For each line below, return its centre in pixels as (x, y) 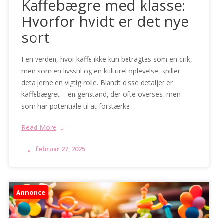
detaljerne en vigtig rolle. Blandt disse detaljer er (97, 83)
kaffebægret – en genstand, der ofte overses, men (101, 94)
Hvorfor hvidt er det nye (105, 21)
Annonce (31, 192)
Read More (39, 127)
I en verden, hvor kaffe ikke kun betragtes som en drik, (107, 59)
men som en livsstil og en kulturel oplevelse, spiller (101, 71)
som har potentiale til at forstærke (76, 106)
